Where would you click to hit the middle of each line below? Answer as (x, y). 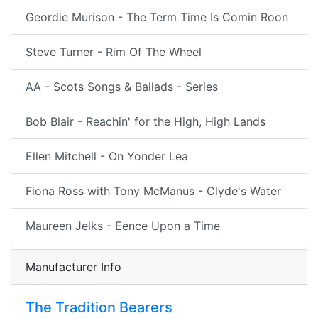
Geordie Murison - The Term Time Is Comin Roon (157, 17)
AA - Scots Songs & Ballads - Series (122, 87)
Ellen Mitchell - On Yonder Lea (107, 156)
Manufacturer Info (73, 267)
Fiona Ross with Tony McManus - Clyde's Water (153, 191)
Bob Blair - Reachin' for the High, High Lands (146, 121)
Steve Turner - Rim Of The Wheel (114, 52)
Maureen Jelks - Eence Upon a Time (123, 226)
